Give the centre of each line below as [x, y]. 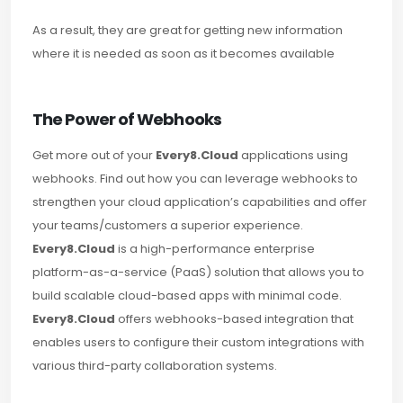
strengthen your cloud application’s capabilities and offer [200, 201]
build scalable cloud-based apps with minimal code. [187, 295]
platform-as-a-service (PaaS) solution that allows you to [198, 272]
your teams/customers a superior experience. [168, 225]
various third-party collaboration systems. [155, 365]
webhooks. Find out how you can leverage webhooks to [195, 178]
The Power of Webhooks [127, 119]
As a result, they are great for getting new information [188, 30]
